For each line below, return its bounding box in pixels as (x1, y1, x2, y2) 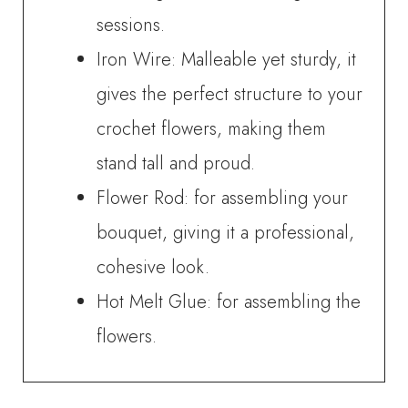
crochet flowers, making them (97, 115, 327, 142)
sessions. (97, 11, 166, 38)
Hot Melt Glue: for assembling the (97, 288, 362, 315)
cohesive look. (97, 253, 210, 280)
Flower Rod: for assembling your (97, 184, 349, 211)
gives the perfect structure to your (97, 80, 363, 107)
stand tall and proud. (97, 149, 256, 177)
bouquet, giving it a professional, (97, 219, 355, 246)
